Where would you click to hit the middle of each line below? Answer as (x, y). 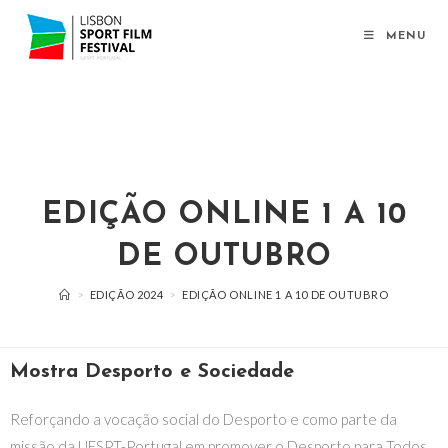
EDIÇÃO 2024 (126, 294)
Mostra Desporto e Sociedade (152, 372)
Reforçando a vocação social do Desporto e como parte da (203, 419)
